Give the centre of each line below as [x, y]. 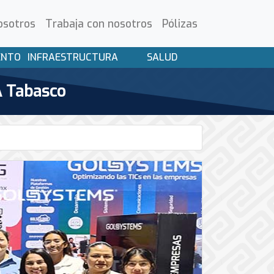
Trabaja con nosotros [99, 24]
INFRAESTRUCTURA [73, 57]
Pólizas [180, 24]
